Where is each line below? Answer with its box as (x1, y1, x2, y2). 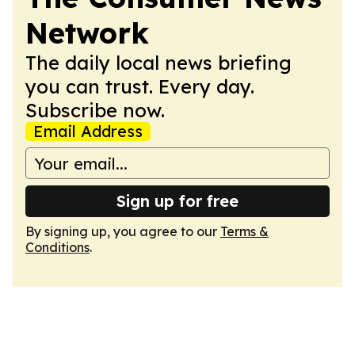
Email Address (33, 121, 143, 141)
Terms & (220, 223, 269, 239)
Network (25, 15, 149, 51)
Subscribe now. (25, 98, 165, 122)
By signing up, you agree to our (25, 223, 220, 239)
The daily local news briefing (25, 51, 292, 74)
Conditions (25, 239, 90, 255)
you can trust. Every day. (25, 74, 254, 98)
